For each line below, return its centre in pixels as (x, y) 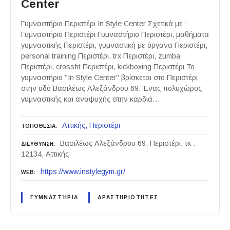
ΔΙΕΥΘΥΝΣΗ (37, 144)
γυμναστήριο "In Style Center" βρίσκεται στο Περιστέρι (109, 78)
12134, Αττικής (45, 154)
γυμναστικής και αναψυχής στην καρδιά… (91, 99)
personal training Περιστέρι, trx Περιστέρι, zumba (101, 56)
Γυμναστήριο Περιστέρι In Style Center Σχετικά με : (104, 24)
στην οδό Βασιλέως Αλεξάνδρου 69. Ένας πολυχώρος (111, 89)
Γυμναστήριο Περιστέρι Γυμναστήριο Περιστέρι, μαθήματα (115, 35)
